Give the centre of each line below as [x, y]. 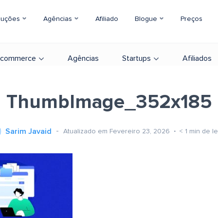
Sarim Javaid [28, 131]
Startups [136, 58]
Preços [191, 19]
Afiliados [197, 58]
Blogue [147, 19]
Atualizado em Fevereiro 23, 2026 [118, 131]
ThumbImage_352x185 [109, 102]
